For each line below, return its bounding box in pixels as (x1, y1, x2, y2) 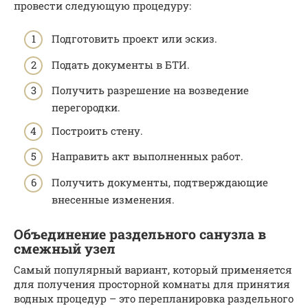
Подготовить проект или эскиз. (52, 32, 217, 46)
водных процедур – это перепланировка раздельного (14, 291, 294, 305)
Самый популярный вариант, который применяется (14, 262, 292, 276)
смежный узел (14, 240, 115, 257)
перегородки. (52, 100, 120, 115)
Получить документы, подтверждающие (52, 175, 268, 189)
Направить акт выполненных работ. (52, 149, 243, 164)
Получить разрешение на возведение (52, 83, 249, 98)
